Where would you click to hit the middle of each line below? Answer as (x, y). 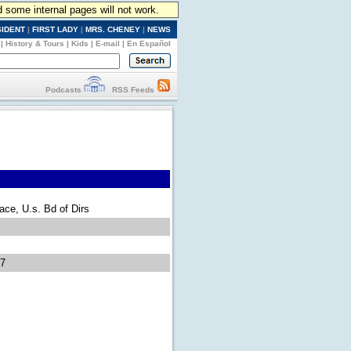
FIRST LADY (55, 29)
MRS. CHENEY (113, 29)
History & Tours (35, 43)
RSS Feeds (133, 90)
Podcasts (63, 90)
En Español (149, 43)
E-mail (108, 43)
